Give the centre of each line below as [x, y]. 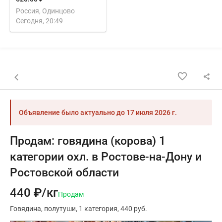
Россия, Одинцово [45, 11]
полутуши [60, 208]
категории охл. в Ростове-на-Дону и [106, 157]
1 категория [98, 208]
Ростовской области [64, 172]
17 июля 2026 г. [152, 112]
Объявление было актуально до [73, 112]
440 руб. [134, 208]
